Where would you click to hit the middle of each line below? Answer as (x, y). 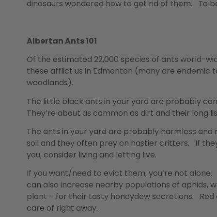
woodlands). (50, 83)
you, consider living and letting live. (92, 155)
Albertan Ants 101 (62, 41)
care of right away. (62, 208)
